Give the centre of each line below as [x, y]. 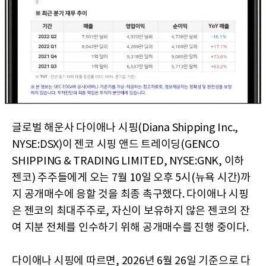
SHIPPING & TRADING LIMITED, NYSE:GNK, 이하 [128, 161]
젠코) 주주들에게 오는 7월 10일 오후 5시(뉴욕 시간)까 [131, 178]
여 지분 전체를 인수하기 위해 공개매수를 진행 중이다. [130, 228]
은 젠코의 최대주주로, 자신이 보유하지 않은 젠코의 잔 [131, 211]
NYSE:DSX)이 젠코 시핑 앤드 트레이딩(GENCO [116, 145]
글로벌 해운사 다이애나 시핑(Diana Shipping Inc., [125, 128]
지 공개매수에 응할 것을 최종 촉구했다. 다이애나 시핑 [130, 195]
